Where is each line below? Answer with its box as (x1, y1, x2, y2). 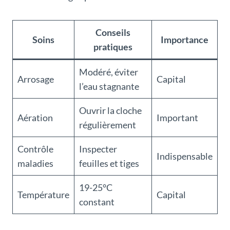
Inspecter (79, 143, 117, 155)
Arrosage (17, 73, 54, 85)
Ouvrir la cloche (79, 105, 142, 117)
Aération (17, 112, 53, 124)
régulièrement (79, 119, 136, 131)
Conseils (95, 27, 130, 39)
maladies (17, 158, 53, 169)
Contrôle (17, 143, 53, 155)
